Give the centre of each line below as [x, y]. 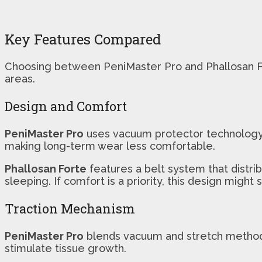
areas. [20, 78]
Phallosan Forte [46, 168]
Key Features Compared [83, 39]
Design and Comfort [66, 106]
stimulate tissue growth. [65, 248]
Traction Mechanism [70, 208]
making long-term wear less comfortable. [110, 146]
